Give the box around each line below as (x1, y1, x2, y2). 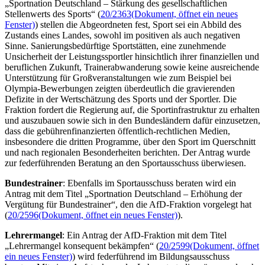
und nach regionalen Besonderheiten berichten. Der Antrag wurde (5, 147, 250, 157)
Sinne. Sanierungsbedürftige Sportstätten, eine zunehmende (5, 40, 226, 51)
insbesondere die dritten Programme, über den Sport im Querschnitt (5, 136, 256, 147)
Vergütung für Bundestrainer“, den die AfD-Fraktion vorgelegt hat (5, 199, 251, 209)
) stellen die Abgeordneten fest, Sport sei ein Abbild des (35, 19, 241, 30)
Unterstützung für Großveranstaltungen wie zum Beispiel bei (5, 72, 231, 83)
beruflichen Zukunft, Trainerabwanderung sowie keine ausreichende (5, 62, 259, 72)
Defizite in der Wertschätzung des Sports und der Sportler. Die (5, 93, 237, 104)
